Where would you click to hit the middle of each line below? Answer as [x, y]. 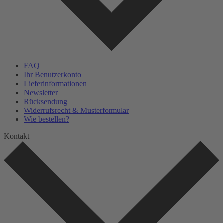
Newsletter [41, 92]
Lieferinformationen [55, 83]
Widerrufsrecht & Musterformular [76, 110]
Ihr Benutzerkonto [53, 74]
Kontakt [17, 136]
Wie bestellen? [47, 119]
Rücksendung [46, 101]
